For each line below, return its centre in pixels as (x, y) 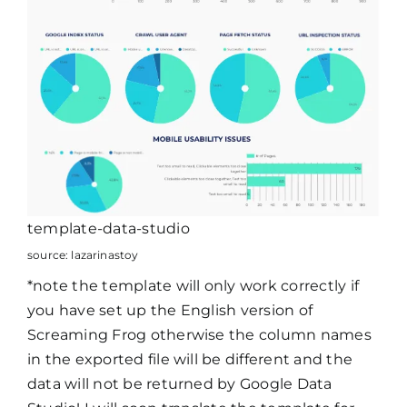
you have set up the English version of (170, 311)
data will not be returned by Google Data (179, 384)
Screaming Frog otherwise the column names (199, 335)
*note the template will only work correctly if (193, 286)
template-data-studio (108, 229)
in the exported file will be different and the (190, 360)
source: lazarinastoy (83, 255)
